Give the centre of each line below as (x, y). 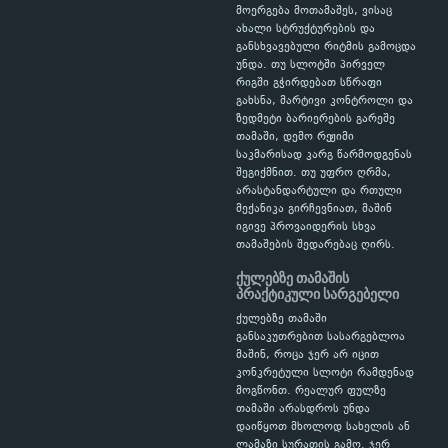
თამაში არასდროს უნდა (303, 409)
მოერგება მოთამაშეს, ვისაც (314, 11)
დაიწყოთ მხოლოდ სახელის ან (323, 427)
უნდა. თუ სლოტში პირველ (310, 65)
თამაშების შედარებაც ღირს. (315, 245)
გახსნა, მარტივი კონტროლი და (324, 101)
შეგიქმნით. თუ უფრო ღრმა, (313, 173)
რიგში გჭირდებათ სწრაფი (309, 83)
